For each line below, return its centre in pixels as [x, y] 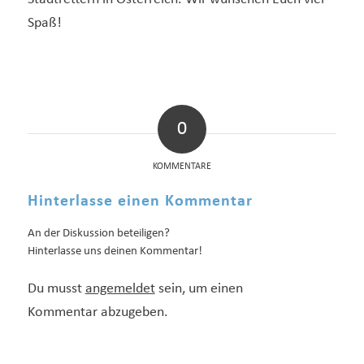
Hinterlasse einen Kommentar [140, 201]
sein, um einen [199, 288]
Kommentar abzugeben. [97, 312]
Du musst [56, 288]
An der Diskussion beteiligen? [98, 233]
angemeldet [120, 288]
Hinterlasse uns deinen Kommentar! [115, 251]
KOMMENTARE [182, 166]
